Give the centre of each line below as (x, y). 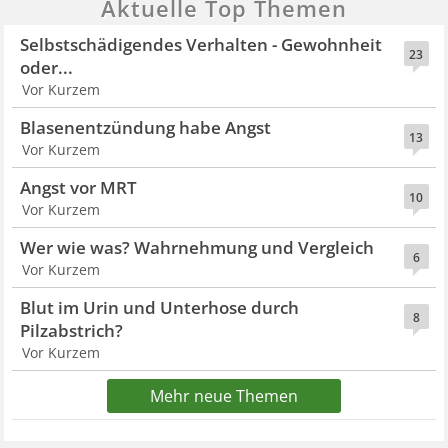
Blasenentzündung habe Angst (146, 127)
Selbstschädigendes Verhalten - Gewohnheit (201, 44)
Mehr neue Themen (224, 395)
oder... (47, 67)
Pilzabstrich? (72, 330)
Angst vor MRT (79, 187)
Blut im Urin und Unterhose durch (160, 307)
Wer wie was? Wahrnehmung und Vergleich (197, 247)
